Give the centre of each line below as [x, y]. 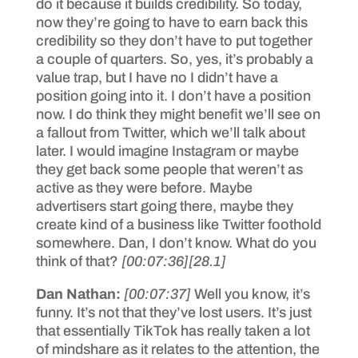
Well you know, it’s [252, 294]
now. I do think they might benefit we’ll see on [178, 114]
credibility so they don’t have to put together [174, 40]
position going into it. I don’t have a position [173, 95]
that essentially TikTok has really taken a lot [173, 330]
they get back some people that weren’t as [169, 169]
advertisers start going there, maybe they [164, 206]
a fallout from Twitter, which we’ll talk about [170, 132]
